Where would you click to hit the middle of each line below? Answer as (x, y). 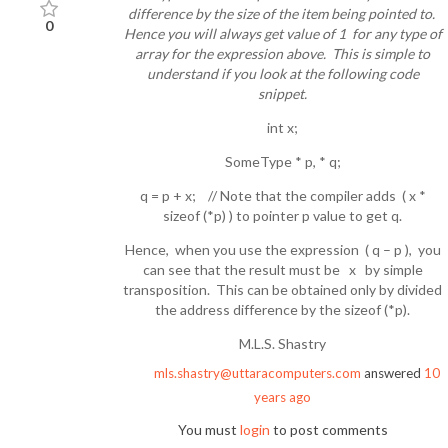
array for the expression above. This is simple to (282, 54)
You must (208, 429)
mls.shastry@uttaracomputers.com (257, 372)
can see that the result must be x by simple (282, 270)
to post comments (328, 429)
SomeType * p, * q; (282, 162)
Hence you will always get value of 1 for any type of (282, 34)
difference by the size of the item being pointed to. (282, 14)
